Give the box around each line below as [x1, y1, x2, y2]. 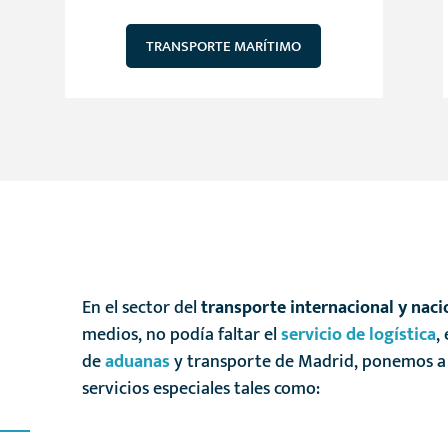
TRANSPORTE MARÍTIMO [146, 33, 302, 59]
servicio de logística [281, 320, 437, 351]
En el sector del [82, 293, 202, 324]
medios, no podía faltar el [82, 320, 282, 351]
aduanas [105, 347, 171, 378]
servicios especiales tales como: [82, 374, 321, 405]
